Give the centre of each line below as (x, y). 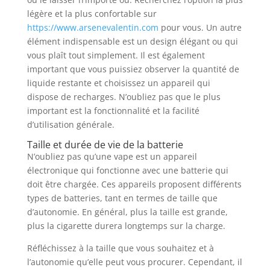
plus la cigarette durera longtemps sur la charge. (126, 225)
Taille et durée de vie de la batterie (105, 144)
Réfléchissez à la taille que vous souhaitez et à (120, 248)
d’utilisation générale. (71, 124)
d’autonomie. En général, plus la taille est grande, (127, 212)
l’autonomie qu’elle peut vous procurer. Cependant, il (134, 262)
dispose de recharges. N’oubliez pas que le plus (124, 96)
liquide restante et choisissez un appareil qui (118, 83)
